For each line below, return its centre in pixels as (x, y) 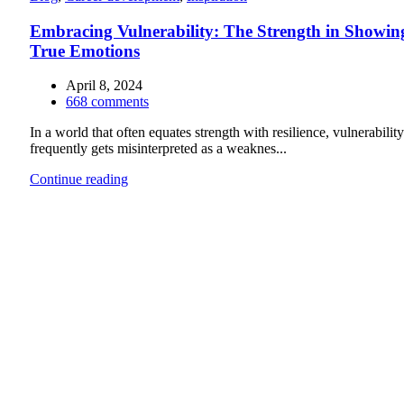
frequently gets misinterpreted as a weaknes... (158, 149)
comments (120, 102)
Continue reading (79, 179)
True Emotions (85, 50)
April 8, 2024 (104, 86)
